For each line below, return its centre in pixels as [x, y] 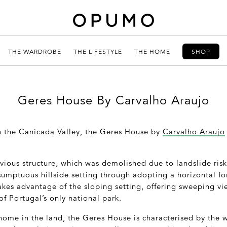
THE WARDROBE [34, 51]
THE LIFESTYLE [98, 51]
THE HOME [152, 51]
